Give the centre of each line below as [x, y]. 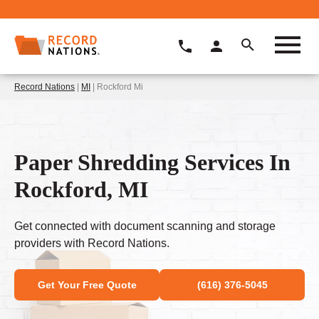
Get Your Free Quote [87, 285]
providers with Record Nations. [92, 244]
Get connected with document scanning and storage [145, 226]
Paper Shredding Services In [152, 162]
